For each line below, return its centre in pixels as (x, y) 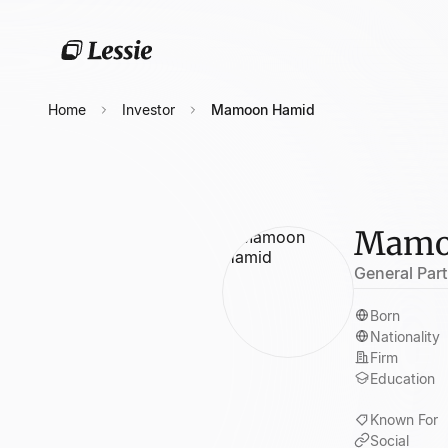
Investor (148, 109)
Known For (404, 419)
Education (402, 378)
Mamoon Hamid (263, 109)
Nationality (405, 336)
